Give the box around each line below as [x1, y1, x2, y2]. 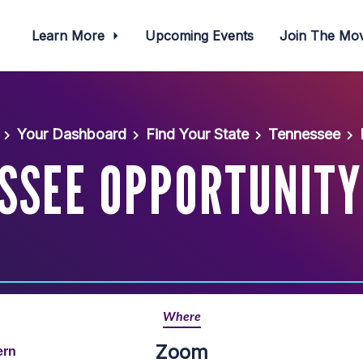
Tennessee [268, 126, 341, 143]
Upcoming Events [145, 28, 254, 44]
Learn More [31, 28, 109, 44]
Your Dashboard [17, 126, 127, 143]
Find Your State [146, 126, 250, 143]
